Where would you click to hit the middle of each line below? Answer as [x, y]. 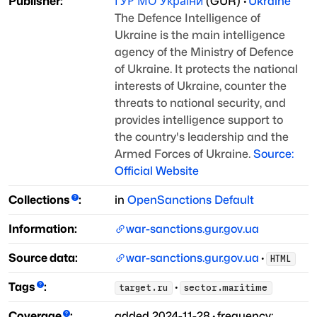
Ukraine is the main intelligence [200, 35]
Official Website [157, 171]
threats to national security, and [200, 103]
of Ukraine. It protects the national [206, 69]
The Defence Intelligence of [188, 18]
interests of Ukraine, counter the [201, 86]
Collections [39, 200]
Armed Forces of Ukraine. [184, 154]
